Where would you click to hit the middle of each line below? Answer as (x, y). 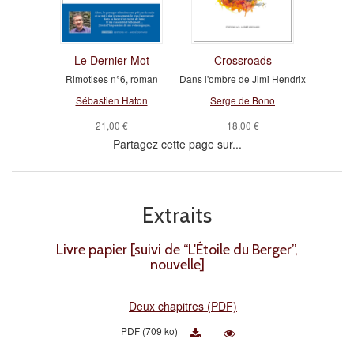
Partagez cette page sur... (177, 144)
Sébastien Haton (111, 100)
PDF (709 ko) (151, 331)
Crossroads (243, 60)
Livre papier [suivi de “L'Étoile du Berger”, (177, 250)
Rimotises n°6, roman (111, 79)
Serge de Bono (243, 100)
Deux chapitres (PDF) (183, 306)
